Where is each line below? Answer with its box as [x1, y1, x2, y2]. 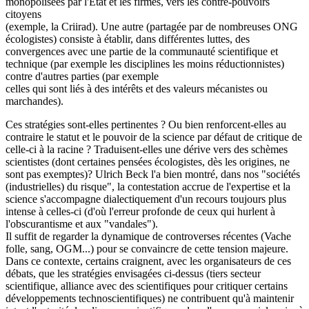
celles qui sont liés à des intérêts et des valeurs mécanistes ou [6, 82, 268, 94]
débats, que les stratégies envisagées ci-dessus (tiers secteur [6, 267, 261, 279]
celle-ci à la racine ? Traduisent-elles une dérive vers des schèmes [6, 143, 288, 155]
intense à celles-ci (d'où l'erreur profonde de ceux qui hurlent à [6, 205, 275, 217]
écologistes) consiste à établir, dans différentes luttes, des [6, 32, 250, 45]
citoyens [6, 8, 41, 20]
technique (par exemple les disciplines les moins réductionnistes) [6, 57, 284, 70]
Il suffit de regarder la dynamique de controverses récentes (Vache [6, 230, 291, 242]
